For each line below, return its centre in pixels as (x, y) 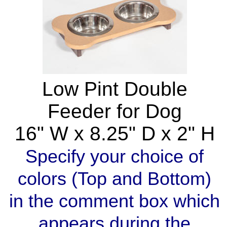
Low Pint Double (115, 89)
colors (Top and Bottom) (115, 179)
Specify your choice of (115, 157)
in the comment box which (115, 201)
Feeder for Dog (115, 111)
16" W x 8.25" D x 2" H (115, 134)
